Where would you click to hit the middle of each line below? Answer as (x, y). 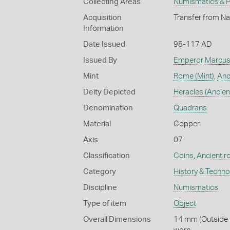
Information (103, 28)
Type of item (105, 203)
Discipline (100, 187)
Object (185, 203)
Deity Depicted (109, 92)
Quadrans (190, 108)
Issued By (100, 60)
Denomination (108, 108)
